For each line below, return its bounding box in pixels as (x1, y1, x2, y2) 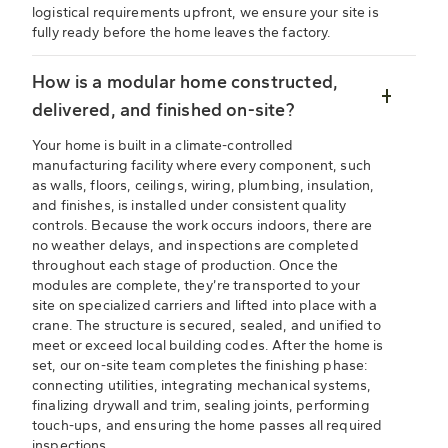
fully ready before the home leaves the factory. (32, 24, 332, 42)
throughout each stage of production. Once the (32, 257, 339, 275)
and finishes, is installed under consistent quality (32, 197, 347, 215)
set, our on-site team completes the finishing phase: (32, 357, 369, 375)
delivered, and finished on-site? (32, 99, 295, 122)
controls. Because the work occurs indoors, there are (32, 217, 373, 235)
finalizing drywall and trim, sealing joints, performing (32, 397, 370, 415)
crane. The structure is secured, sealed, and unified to (32, 317, 381, 335)
